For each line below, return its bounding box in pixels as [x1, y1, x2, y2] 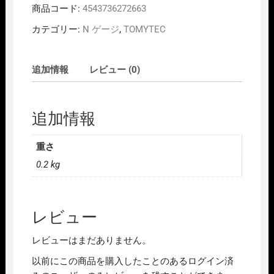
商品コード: [31, 2, 83, 14]
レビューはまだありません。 [31, 235, 151, 246]
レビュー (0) [89, 64, 140, 76]
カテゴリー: [31, 23, 83, 35]
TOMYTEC [123, 23, 166, 35]
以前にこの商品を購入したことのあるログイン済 [31, 256, 234, 267]
